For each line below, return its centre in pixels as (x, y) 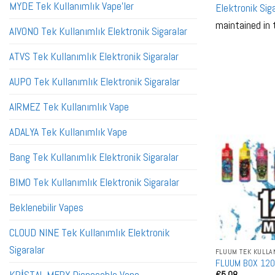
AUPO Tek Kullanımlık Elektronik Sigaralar (95, 82)
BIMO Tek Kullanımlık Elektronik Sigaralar (94, 183)
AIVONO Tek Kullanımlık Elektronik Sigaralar (98, 32)
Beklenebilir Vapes (46, 208)
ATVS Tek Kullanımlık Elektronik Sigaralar (94, 57)
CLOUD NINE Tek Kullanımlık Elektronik (89, 233)
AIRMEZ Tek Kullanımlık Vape (69, 107)
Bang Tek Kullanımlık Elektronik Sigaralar (94, 157)
